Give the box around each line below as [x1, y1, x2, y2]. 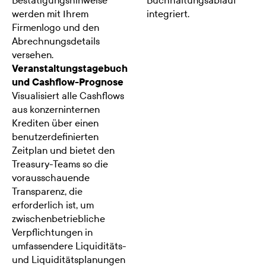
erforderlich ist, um [12, 199, 94, 211]
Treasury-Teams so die [12, 158, 108, 170]
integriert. [147, 8, 189, 20]
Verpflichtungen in [12, 226, 93, 238]
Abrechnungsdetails [12, 35, 100, 47]
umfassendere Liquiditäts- [12, 240, 126, 252]
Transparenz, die [12, 185, 83, 197]
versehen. [12, 49, 53, 61]
